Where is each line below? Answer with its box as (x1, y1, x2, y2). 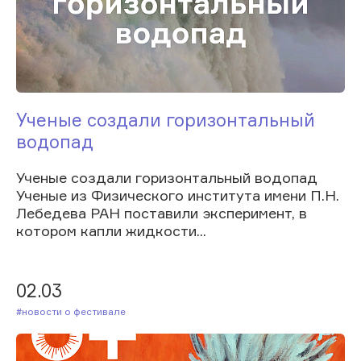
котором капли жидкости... (16, 221, 206, 239)
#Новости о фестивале (27, 305, 126, 317)
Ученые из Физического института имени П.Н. (16, 185, 339, 204)
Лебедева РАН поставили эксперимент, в (16, 203, 307, 222)
